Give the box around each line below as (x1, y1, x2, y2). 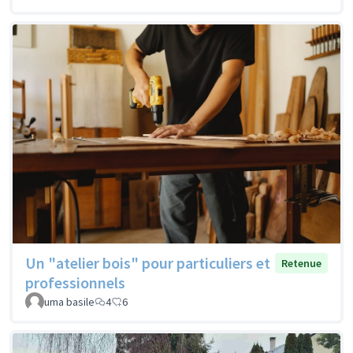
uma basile (44, 294, 95, 309)
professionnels (25, 272, 125, 292)
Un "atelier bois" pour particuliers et (25, 252, 270, 273)
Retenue (281, 255, 321, 270)
